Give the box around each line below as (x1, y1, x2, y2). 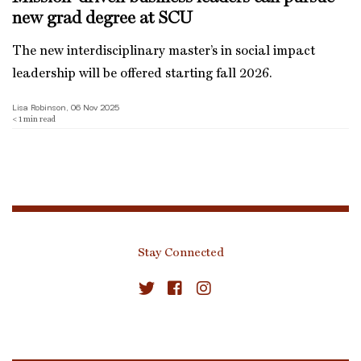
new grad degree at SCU (12, 10, 193, 27)
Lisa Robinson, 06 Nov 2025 (12, 102, 119, 112)
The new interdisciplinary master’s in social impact (12, 45, 315, 58)
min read (23, 115, 56, 123)
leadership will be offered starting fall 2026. (12, 68, 272, 81)
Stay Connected (137, 247, 224, 259)
